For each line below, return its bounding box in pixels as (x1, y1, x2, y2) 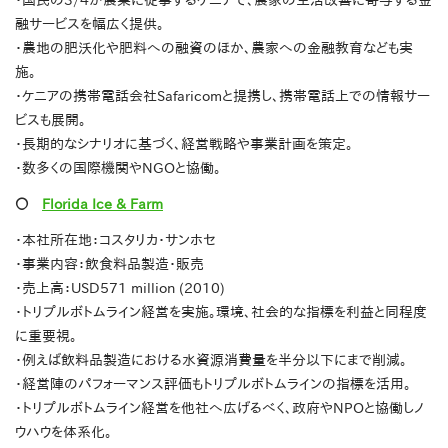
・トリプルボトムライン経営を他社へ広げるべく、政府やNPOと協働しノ (15, 401, 424, 416)
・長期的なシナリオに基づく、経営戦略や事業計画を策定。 (15, 137, 353, 152)
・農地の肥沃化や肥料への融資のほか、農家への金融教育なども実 (15, 41, 413, 56)
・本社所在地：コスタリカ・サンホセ (15, 233, 216, 248)
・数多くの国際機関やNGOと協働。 (15, 161, 221, 176)
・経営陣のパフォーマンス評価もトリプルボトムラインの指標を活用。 (15, 377, 411, 392)
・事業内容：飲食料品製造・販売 (15, 257, 204, 272)
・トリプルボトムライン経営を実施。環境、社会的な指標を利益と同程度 (15, 305, 427, 320)
